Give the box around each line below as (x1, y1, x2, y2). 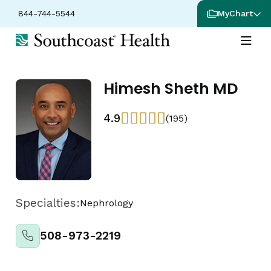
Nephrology (80, 197, 133, 209)
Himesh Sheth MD (103, 78, 238, 99)
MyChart (218, 8, 253, 18)
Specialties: (16, 195, 80, 210)
